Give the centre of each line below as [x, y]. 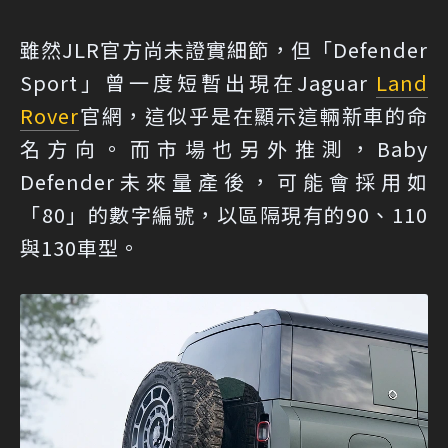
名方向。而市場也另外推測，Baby [224, 148]
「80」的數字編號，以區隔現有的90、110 [224, 214]
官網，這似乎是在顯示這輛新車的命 [253, 115]
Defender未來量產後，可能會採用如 [224, 181]
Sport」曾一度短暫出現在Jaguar [198, 82]
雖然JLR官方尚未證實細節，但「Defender [224, 49]
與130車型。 [80, 247]
